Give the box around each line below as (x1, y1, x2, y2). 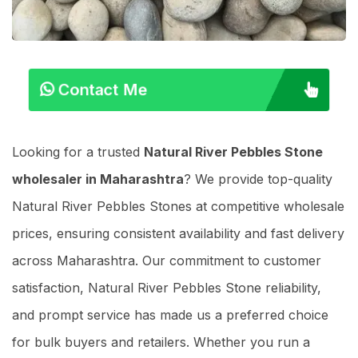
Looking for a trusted (12, 144, 144, 161)
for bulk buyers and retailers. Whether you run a (12, 334, 310, 351)
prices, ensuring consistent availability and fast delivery (12, 225, 344, 242)
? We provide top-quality (184, 171, 332, 188)
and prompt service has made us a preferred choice (12, 307, 328, 324)
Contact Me (43, 79, 145, 100)
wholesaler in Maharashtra (12, 171, 184, 188)
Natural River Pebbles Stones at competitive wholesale (12, 198, 344, 215)
